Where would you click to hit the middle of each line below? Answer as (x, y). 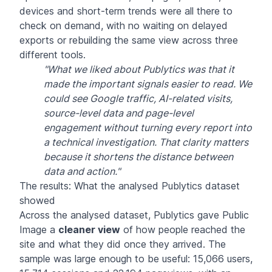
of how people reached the (183, 229)
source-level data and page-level (119, 113)
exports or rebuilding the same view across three (129, 40)
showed (37, 200)
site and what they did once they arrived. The (123, 244)
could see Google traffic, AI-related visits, (138, 98)
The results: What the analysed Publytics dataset (130, 185)
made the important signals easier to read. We (148, 83)
